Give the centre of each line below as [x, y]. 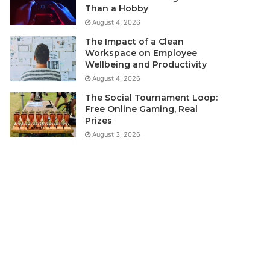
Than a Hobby [117, 9]
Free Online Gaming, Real [142, 109]
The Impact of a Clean [135, 42]
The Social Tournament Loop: [152, 98]
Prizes [99, 121]
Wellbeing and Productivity [146, 65]
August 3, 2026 [117, 135]
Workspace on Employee [141, 53]
